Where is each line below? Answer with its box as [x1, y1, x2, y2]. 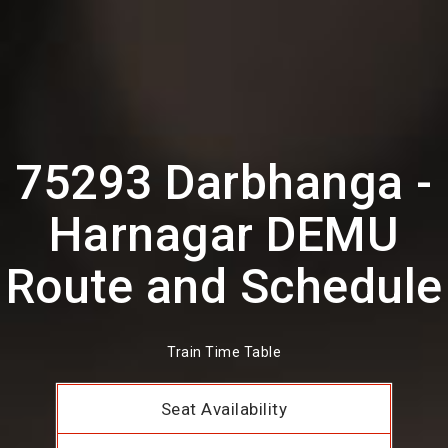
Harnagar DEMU [48, 206, 400, 263]
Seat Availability [160, 399, 288, 420]
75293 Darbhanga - [15, 154, 433, 211]
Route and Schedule [5, 258, 443, 315]
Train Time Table [167, 344, 281, 361]
